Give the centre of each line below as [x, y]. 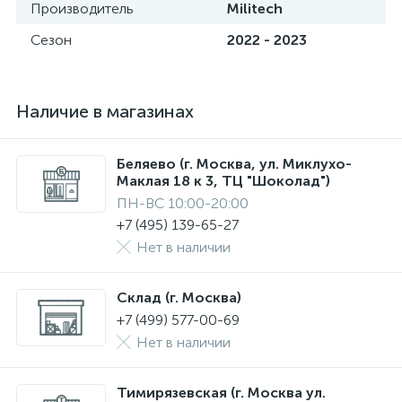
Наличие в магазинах [105, 111]
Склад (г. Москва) [179, 297]
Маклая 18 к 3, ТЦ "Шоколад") [223, 181]
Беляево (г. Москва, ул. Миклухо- [234, 164]
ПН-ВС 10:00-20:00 [183, 203]
